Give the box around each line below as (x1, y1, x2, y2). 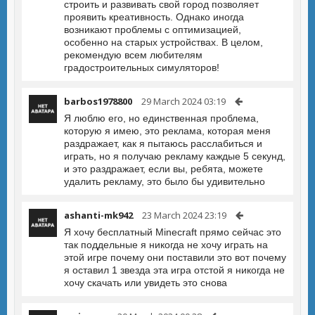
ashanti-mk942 (64, 209, 133, 221)
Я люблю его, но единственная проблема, (64, 112, 259, 124)
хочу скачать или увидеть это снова (64, 277, 227, 288)
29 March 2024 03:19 (141, 95, 226, 108)
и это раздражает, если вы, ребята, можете (64, 163, 263, 174)
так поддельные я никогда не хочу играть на (64, 239, 268, 250)
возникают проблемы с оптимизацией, (64, 24, 241, 35)
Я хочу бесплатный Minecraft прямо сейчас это (64, 226, 281, 238)
